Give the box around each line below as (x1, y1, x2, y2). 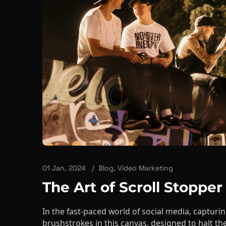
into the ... (42, 207, 80, 219)
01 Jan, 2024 (42, 142, 86, 151)
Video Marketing (118, 142, 173, 151)
